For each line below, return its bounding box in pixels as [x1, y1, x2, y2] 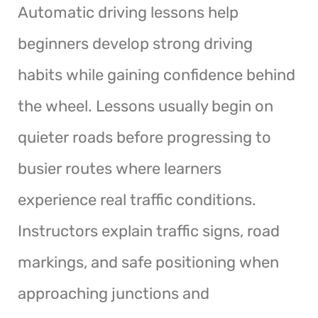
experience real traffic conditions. [18, 190, 256, 209]
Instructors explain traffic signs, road [18, 221, 280, 241]
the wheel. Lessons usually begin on [18, 96, 273, 116]
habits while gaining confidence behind [18, 65, 295, 84]
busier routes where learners [18, 158, 221, 178]
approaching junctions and [18, 283, 209, 303]
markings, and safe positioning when [18, 252, 279, 272]
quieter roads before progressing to [18, 127, 271, 147]
